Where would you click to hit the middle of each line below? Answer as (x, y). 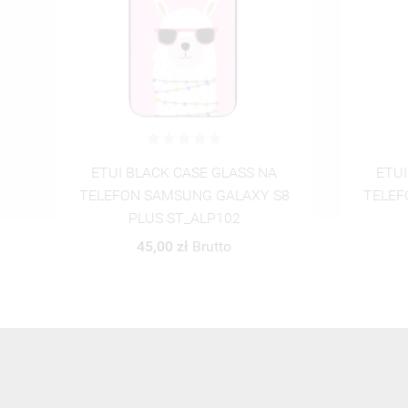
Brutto (212, 247)
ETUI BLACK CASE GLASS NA (184, 173)
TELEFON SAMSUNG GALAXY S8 (184, 196)
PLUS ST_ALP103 (184, 219)
